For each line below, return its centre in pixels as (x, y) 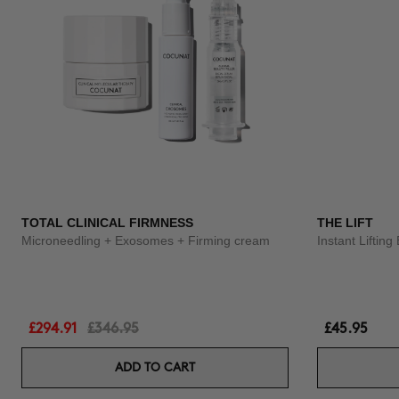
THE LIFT (345, 223)
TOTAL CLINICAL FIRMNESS (107, 223)
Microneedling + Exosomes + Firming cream (146, 240)
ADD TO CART (155, 367)
